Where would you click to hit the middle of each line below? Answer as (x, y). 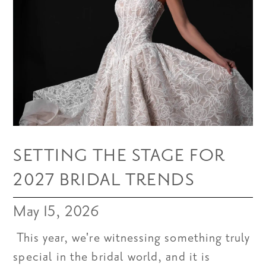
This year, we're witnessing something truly (132, 238)
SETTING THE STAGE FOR (119, 156)
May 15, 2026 (56, 211)
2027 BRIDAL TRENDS (104, 180)
